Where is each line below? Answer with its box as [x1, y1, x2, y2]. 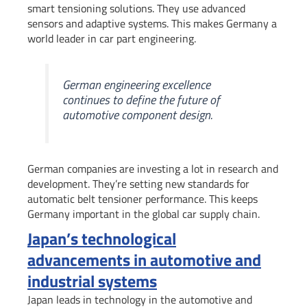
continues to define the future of [62, 90, 221, 110]
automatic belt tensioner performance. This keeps [27, 191, 258, 208]
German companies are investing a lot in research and [27, 160, 278, 177]
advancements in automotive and [27, 247, 261, 273]
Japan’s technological [27, 226, 176, 251]
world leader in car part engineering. [27, 29, 196, 47]
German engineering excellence [62, 75, 211, 95]
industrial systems [27, 269, 157, 294]
